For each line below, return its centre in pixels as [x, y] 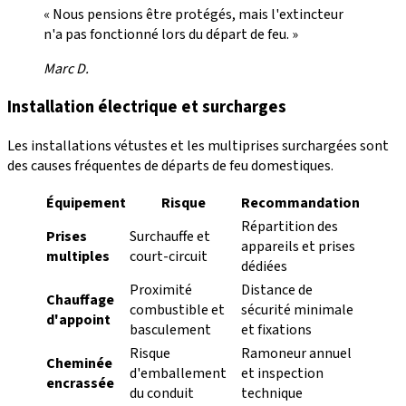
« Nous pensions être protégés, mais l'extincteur [193, 14]
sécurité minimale [297, 310]
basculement [170, 330]
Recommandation [300, 203]
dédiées [264, 266]
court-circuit [169, 256]
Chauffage [80, 300]
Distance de [277, 290]
